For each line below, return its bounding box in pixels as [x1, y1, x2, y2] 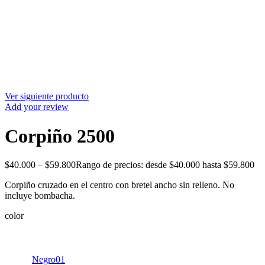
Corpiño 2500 [5, 125, 115, 147]
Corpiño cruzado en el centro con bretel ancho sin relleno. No [5, 180, 234, 190]
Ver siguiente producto [5, 91, 89, 102]
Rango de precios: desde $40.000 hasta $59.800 [76, 160, 254, 170]
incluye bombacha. [5, 190, 75, 201]
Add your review [5, 102, 69, 112]
